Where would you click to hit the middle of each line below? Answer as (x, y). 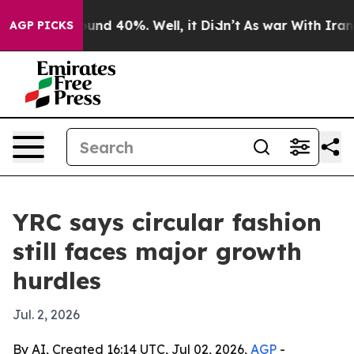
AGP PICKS (41, 25)
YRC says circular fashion (167, 222)
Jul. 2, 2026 (46, 314)
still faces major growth (157, 251)
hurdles (57, 281)
